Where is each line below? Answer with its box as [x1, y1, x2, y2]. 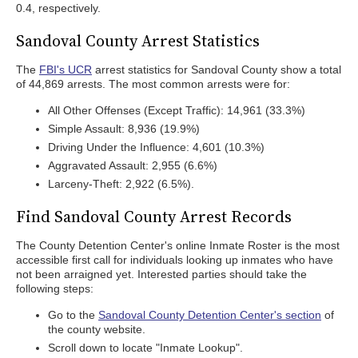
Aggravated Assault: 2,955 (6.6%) [48, 159, 217, 172]
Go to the [48, 308, 98, 321]
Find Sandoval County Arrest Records [16, 205, 292, 228]
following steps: [16, 282, 93, 295]
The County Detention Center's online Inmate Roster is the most [16, 239, 340, 252]
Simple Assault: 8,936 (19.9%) [48, 122, 200, 135]
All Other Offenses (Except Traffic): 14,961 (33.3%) [48, 104, 305, 117]
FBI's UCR [39, 63, 92, 76]
